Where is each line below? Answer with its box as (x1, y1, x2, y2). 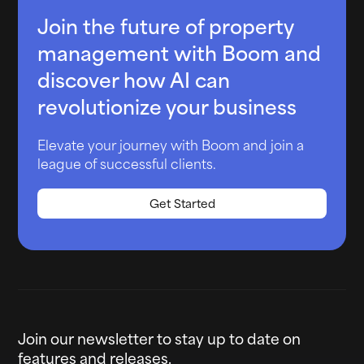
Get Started (149, 193, 215, 213)
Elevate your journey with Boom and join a (37, 134, 304, 155)
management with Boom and (37, 36, 321, 68)
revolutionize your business (37, 89, 297, 122)
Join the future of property (37, 9, 293, 41)
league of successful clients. (37, 153, 216, 174)
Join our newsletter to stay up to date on (18, 325, 301, 349)
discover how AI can (37, 63, 230, 95)
